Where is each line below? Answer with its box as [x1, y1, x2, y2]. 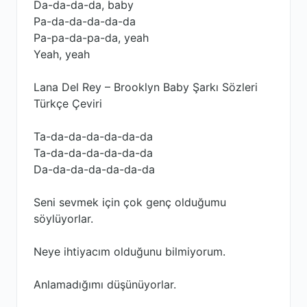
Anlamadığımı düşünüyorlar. [34, 278, 176, 291]
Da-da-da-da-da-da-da [34, 162, 155, 176]
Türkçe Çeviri [34, 97, 102, 110]
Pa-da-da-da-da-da [34, 14, 136, 28]
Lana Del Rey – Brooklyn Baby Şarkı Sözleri [34, 80, 258, 94]
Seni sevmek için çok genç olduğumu [34, 195, 226, 209]
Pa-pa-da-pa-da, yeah [34, 31, 149, 45]
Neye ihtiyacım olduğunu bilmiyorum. [34, 245, 225, 258]
